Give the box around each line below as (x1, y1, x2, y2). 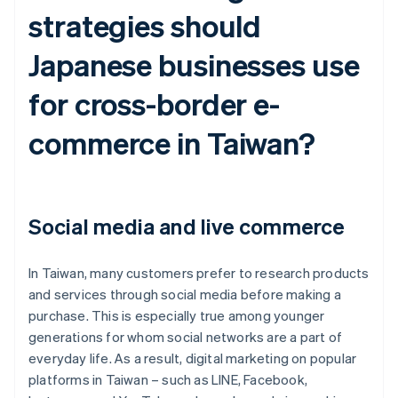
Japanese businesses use (28, 45, 360, 84)
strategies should (28, 6, 262, 45)
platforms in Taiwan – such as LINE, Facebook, (28, 370, 307, 389)
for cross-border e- (28, 84, 281, 123)
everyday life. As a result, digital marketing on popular (28, 349, 357, 368)
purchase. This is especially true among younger (28, 306, 325, 325)
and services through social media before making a (28, 285, 341, 304)
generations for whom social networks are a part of (28, 328, 343, 346)
